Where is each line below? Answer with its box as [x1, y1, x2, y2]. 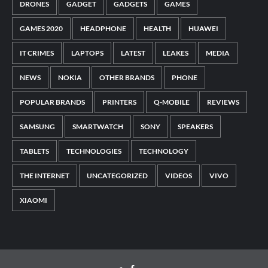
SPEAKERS [178, 121, 213, 131]
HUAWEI [188, 23, 218, 33]
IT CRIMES [20, 48, 54, 57]
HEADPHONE [80, 23, 126, 33]
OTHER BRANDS [99, 72, 154, 82]
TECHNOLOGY [139, 146, 188, 156]
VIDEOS [165, 170, 192, 180]
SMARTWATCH [72, 121, 123, 131]
